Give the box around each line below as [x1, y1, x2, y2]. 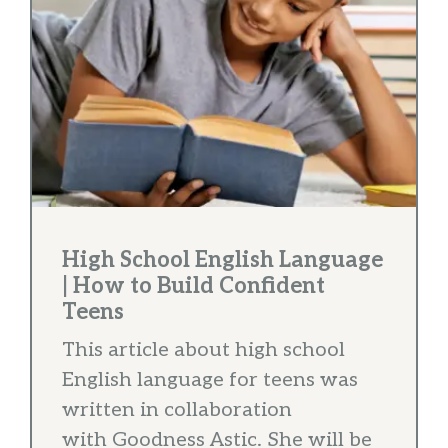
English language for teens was [62, 367, 358, 392]
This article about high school [62, 337, 345, 362]
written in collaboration [62, 397, 292, 422]
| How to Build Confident [62, 272, 325, 299]
